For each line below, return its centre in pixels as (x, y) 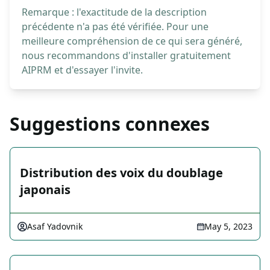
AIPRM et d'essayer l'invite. (82, 70)
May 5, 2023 (228, 227)
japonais (45, 190)
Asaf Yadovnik (55, 227)
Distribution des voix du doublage (121, 173)
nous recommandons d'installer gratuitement (126, 56)
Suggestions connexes (110, 124)
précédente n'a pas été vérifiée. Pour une (115, 27)
